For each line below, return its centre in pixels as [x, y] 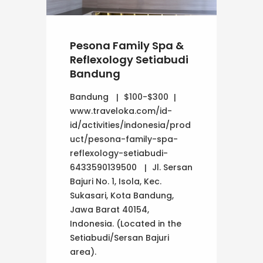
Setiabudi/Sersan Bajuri [119, 237]
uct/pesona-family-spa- [124, 139]
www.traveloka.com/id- [121, 111]
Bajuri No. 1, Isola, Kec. [116, 181]
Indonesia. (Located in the [126, 223]
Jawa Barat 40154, [109, 209]
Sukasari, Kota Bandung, [122, 195]
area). [83, 252]
